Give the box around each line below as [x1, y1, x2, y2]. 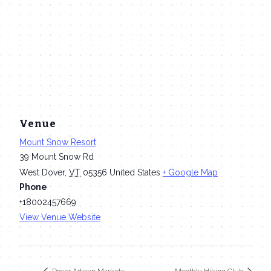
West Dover [19, 167, 65, 177]
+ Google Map [163, 167, 218, 177]
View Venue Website [19, 212, 100, 222]
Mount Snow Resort [19, 137, 96, 147]
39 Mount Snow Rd [19, 151, 94, 162]
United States [109, 167, 160, 177]
